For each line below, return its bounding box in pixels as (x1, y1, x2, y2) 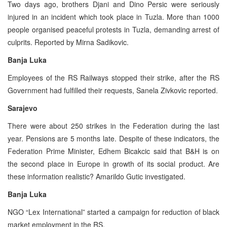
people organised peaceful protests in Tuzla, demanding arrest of (8, 24, 219, 34)
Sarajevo (8, 102, 37, 113)
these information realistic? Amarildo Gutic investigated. (8, 171, 185, 181)
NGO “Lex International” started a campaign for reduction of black (8, 206, 219, 217)
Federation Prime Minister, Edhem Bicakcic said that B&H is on (8, 145, 219, 156)
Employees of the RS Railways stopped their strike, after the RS (8, 72, 219, 83)
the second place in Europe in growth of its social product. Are (8, 158, 219, 169)
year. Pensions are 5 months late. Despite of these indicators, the (8, 133, 219, 143)
